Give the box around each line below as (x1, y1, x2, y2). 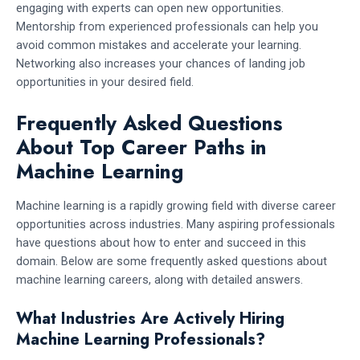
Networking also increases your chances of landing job (16, 56, 305, 72)
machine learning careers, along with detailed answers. (16, 272, 303, 288)
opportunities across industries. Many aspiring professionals (16, 217, 335, 232)
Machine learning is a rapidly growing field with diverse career (16, 198, 336, 214)
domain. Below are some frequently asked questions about (16, 254, 327, 269)
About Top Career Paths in (16, 132, 267, 162)
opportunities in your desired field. (16, 75, 194, 90)
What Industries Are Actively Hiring (16, 306, 284, 330)
